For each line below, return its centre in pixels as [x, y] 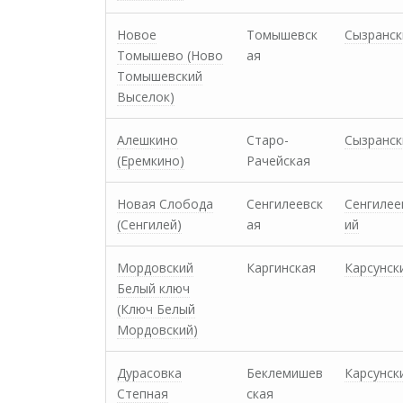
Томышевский [160, 76]
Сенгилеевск [285, 204]
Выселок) [146, 97]
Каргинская [281, 268]
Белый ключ [153, 288]
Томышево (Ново [170, 55]
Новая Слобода [165, 204]
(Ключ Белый [156, 309]
